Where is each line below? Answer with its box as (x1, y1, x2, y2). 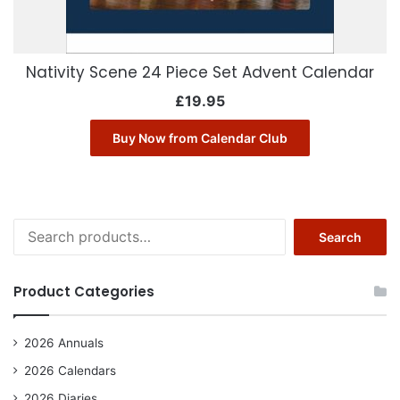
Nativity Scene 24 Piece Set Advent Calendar (26, 62, 374, 84)
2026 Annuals (24, 336, 104, 351)
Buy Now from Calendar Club (112, 130, 287, 146)
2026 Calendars (24, 363, 116, 379)
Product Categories (13, 282, 154, 302)
